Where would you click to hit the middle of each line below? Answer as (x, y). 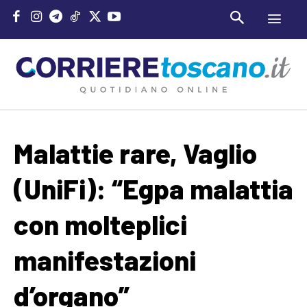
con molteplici (100, 224)
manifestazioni (105, 260)
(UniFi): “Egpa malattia (153, 189)
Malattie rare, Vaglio (135, 153)
